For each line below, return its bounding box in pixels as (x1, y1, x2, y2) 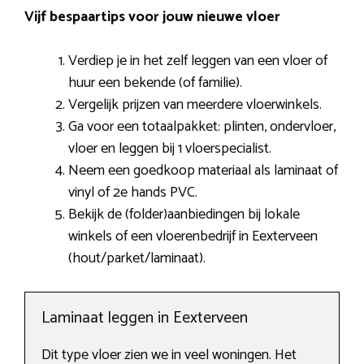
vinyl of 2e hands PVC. (68, 180, 197, 206)
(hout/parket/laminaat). (68, 246, 206, 271)
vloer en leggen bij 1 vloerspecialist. (68, 136, 271, 162)
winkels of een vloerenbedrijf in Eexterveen (68, 224, 318, 249)
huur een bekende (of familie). (68, 71, 242, 96)
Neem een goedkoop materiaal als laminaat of (68, 158, 338, 184)
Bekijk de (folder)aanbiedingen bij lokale (68, 202, 300, 227)
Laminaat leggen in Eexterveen (41, 305, 248, 332)
